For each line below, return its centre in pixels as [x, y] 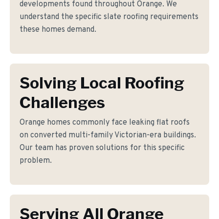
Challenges [62, 102]
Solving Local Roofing [102, 83]
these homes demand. [58, 30]
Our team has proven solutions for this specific [102, 148]
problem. [36, 161]
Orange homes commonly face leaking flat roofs [105, 123]
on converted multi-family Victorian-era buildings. [108, 135]
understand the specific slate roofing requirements [109, 17]
